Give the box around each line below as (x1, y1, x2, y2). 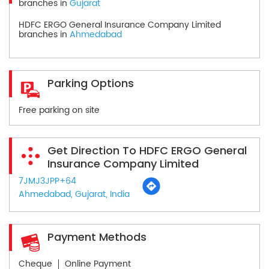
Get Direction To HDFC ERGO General (47, 142, 247, 158)
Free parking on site (19, 103, 100, 117)
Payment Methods (47, 229, 147, 244)
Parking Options (47, 75, 134, 91)
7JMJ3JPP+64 (19, 174, 76, 188)
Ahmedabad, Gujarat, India (19, 187, 130, 201)
